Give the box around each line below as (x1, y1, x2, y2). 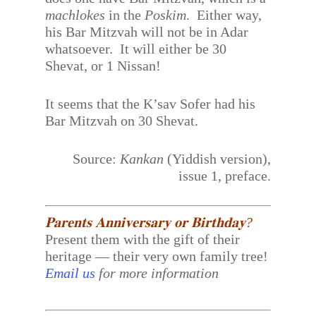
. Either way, (186, 7, 262, 23)
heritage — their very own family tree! (45, 248, 269, 264)
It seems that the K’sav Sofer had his (45, 96, 256, 111)
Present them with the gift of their (45, 231, 241, 247)
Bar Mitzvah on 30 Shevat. (45, 113, 199, 128)
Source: (72, 151, 120, 166)
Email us (45, 265, 96, 281)
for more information (99, 265, 219, 281)
